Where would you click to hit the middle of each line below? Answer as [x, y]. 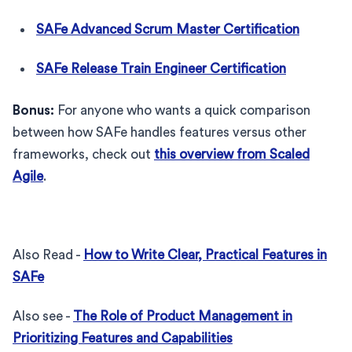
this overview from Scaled [232, 154]
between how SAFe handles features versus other [159, 132]
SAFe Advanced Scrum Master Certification [168, 29]
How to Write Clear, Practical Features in [205, 255]
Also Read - [48, 255]
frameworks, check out [83, 154]
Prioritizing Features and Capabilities [123, 338]
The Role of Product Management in [183, 316]
